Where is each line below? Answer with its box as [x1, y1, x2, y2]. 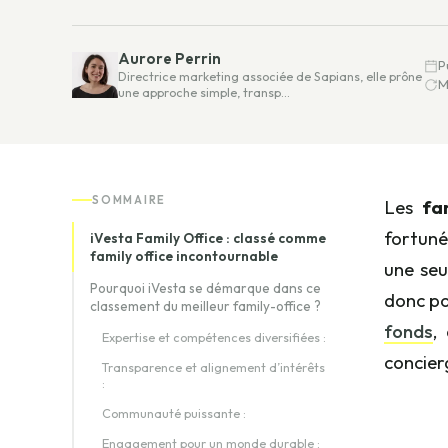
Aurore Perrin [118, 49, 221, 68]
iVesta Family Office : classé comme [90, 229, 326, 247]
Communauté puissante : [102, 405, 246, 421]
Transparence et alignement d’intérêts [102, 359, 325, 375]
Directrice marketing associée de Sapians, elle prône [118, 68, 422, 84]
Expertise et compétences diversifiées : [102, 329, 326, 345]
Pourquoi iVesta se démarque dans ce [90, 279, 321, 297]
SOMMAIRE [92, 193, 167, 207]
